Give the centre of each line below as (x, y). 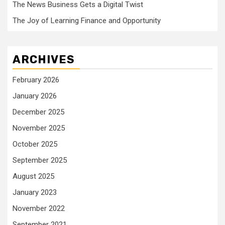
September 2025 (40, 160)
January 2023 (35, 192)
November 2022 (39, 208)
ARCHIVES (44, 59)
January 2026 (35, 96)
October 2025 (35, 144)
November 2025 (39, 128)
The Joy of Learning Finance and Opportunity (87, 20)
